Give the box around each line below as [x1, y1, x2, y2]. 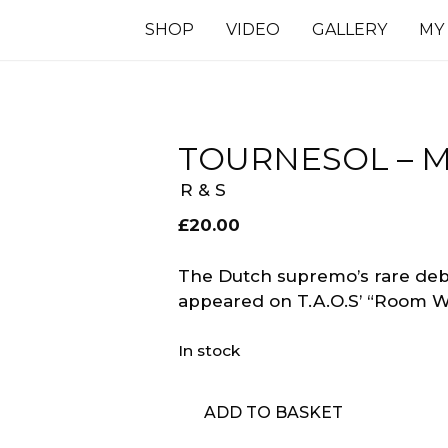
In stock [177, 341, 240, 360]
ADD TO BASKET [203, 403, 343, 423]
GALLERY [312, 20, 387, 39]
